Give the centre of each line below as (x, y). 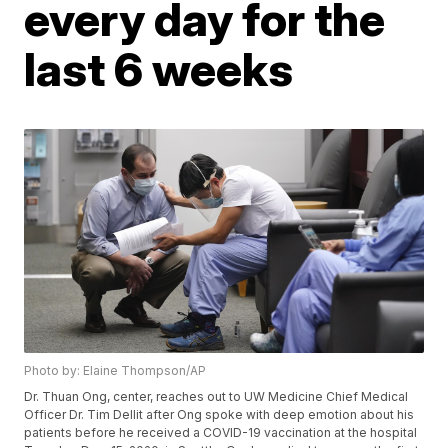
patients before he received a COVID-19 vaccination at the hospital (221, 433)
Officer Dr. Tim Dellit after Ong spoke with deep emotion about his (219, 415)
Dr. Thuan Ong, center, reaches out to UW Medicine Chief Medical (216, 397)
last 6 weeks (159, 68)
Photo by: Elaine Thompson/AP (115, 371)
